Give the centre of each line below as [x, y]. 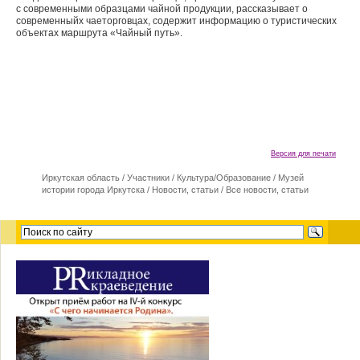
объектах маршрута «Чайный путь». [99, 33]
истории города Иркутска [93, 190]
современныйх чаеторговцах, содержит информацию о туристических [176, 21]
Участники [148, 178]
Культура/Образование [224, 178]
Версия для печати [303, 153]
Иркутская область [81, 178]
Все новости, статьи [267, 190]
